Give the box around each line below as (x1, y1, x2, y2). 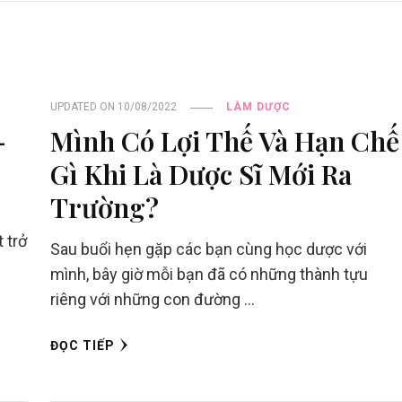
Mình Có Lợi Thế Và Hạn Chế (49, 122, 399, 160)
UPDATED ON (49, 100, 118, 114)
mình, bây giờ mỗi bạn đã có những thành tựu (49, 265, 368, 284)
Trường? (49, 188, 159, 226)
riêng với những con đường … (49, 290, 255, 310)
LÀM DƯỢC (225, 100, 291, 114)
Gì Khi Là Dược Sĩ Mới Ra (49, 155, 352, 193)
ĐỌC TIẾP (49, 338, 115, 354)
